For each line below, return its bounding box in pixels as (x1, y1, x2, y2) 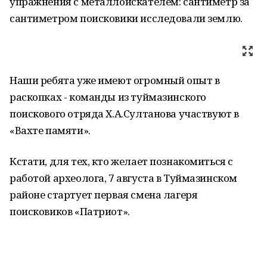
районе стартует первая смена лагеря (10, 188, 198, 201)
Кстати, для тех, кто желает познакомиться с (10, 154, 233, 168)
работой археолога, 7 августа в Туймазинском (10, 171, 237, 185)
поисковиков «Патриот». (10, 204, 130, 218)
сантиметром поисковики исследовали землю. (10, 11, 243, 25)
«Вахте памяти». (10, 123, 91, 137)
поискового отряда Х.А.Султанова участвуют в (10, 107, 239, 120)
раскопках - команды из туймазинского (10, 90, 206, 104)
